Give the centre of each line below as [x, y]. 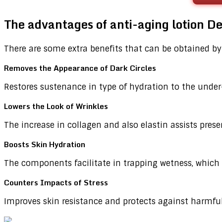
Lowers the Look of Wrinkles [56, 106]
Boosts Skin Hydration [45, 144]
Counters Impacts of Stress [56, 183]
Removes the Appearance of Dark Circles [80, 68]
